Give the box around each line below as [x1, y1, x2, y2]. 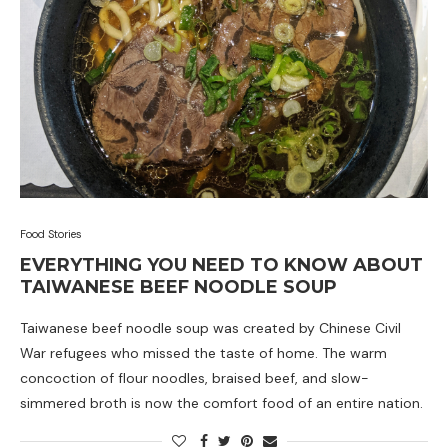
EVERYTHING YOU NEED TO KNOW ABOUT [20, 254, 423, 276]
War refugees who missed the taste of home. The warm [20, 344, 387, 362]
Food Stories [20, 227, 82, 241]
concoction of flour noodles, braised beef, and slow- [20, 369, 369, 387]
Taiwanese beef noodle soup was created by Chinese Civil [20, 319, 401, 337]
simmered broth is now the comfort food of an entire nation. [20, 394, 423, 412]
